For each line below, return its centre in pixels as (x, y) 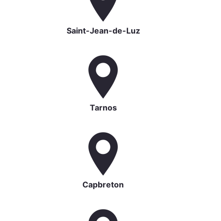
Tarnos (103, 108)
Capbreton (103, 185)
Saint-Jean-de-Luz (103, 31)
